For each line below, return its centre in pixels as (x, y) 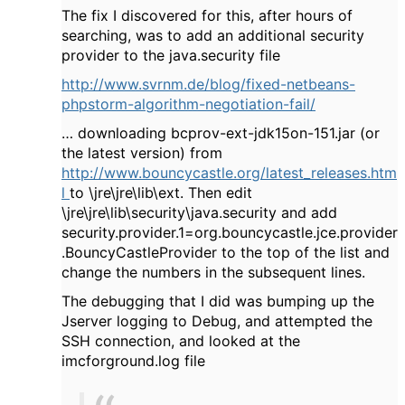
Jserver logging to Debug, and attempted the (217, 320)
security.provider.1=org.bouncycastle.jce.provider (230, 232)
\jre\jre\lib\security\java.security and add (199, 212)
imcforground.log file (133, 360)
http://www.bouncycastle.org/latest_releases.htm (229, 172)
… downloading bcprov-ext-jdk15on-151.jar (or (221, 132)
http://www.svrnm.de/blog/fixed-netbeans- (208, 84)
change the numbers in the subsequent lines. (213, 272)
